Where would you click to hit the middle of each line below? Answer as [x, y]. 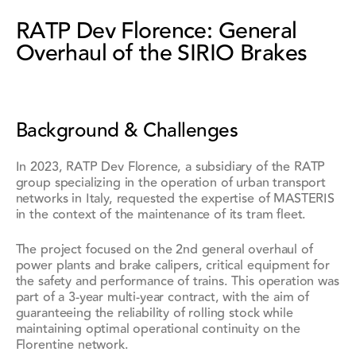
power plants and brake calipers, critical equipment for [172, 265]
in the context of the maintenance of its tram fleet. [161, 214]
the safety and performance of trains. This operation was [177, 281]
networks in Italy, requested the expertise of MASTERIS [175, 198]
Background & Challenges [127, 130]
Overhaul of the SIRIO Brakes [161, 53]
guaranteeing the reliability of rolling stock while [154, 313]
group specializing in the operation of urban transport [170, 182]
